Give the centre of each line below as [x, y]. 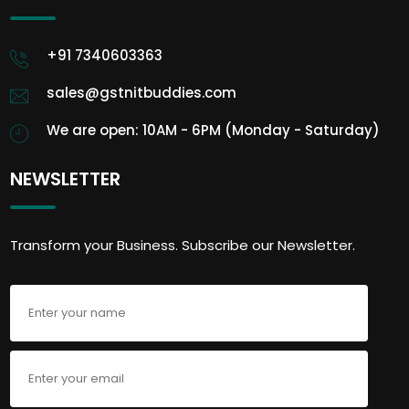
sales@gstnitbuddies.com [142, 92]
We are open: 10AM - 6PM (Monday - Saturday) [214, 130]
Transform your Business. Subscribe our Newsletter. [183, 245]
